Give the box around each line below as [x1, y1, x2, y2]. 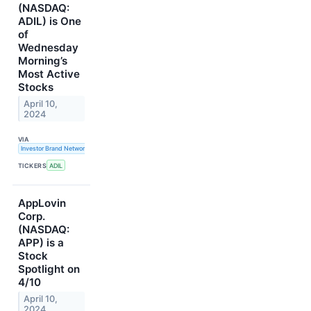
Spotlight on [18, 262, 80, 276]
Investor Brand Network [20, 144, 88, 153]
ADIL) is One [18, 14, 81, 28]
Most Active [18, 67, 80, 81]
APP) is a [18, 236, 64, 250]
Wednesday [18, 40, 78, 54]
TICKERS [18, 161, 47, 169]
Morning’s [18, 53, 67, 67]
